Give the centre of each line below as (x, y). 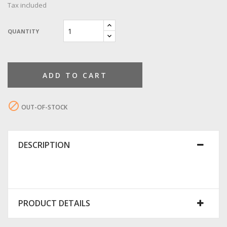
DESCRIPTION (44, 145)
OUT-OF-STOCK (44, 107)
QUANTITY (23, 31)
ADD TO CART (75, 75)
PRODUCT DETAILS (54, 203)
